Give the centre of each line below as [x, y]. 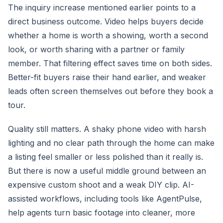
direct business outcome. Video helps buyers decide [106, 21]
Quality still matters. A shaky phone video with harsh [107, 129]
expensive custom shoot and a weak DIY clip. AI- [101, 185]
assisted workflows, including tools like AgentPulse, [105, 199]
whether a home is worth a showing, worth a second [108, 35]
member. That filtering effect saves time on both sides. [110, 63]
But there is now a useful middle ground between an [107, 171]
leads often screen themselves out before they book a [111, 91]
